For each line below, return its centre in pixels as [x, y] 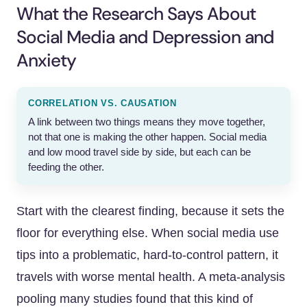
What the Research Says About [136, 14]
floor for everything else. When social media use [148, 233]
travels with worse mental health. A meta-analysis [151, 277]
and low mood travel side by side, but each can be [139, 152]
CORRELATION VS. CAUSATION [102, 103]
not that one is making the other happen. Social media [147, 137]
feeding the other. [66, 167]
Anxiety [46, 60]
